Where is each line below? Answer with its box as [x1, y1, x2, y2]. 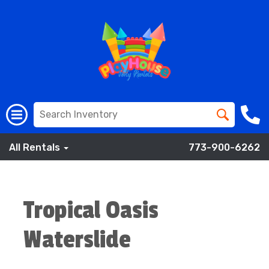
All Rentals [9, 142, 62, 153]
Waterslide [23, 225, 131, 255]
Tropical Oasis [23, 196, 159, 225]
